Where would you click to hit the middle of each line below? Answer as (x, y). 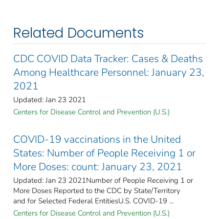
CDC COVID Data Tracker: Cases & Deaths (108, 58)
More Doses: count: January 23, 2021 (98, 166)
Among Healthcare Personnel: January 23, (109, 72)
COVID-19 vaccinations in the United (97, 139)
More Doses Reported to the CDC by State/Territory (97, 190)
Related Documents (79, 33)
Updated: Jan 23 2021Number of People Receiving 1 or (103, 180)
